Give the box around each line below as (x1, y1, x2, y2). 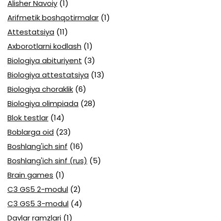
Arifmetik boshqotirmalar (7, 12, 99, 23)
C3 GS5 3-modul (7, 198, 69, 209)
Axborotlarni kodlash (7, 41, 81, 52)
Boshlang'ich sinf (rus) (7, 155, 87, 166)
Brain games (7, 170, 53, 181)
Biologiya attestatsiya (7, 70, 89, 80)
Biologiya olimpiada (7, 98, 78, 109)
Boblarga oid (7, 127, 54, 138)
